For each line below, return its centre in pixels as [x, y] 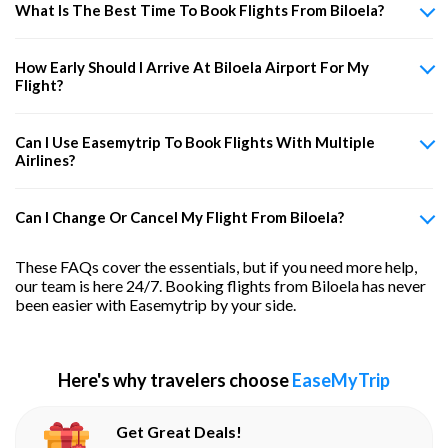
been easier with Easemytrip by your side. [155, 304]
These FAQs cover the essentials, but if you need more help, [216, 266]
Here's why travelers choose [175, 379]
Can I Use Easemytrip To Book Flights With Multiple [195, 141]
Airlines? [45, 159]
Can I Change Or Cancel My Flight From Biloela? [179, 216]
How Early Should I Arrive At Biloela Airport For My [192, 66]
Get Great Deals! [179, 431]
